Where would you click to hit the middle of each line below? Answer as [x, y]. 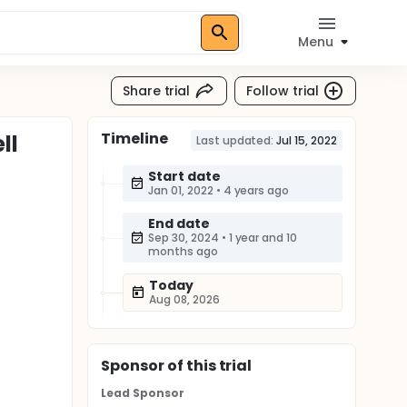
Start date [184, 176]
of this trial [208, 366]
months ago [183, 251]
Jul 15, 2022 [307, 140]
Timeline [134, 139]
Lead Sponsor [143, 393]
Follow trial [283, 90]
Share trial [156, 90]
